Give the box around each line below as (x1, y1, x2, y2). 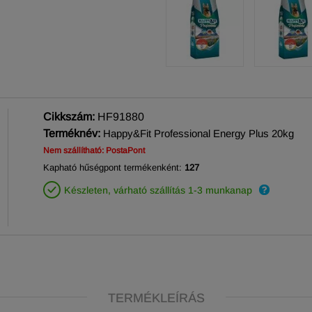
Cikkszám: (43, 111, 97, 123)
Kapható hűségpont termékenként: (43, 162, 185, 173)
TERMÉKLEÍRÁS (107, 291, 205, 305)
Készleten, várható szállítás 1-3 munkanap (64, 185, 252, 196)
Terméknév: (43, 127, 100, 139)
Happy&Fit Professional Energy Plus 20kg (103, 127, 294, 139)
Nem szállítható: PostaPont (43, 146, 145, 155)
